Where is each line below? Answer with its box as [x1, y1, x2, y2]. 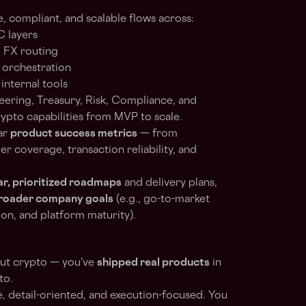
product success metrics [10, 129, 137, 139]
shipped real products [97, 258, 210, 268]
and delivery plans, [122, 178, 217, 189]
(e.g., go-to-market [113, 195, 210, 205]
